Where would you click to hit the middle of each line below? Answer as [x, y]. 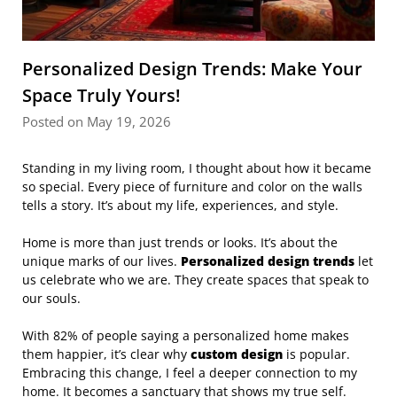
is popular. [316, 354]
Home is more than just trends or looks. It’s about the [180, 242]
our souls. [51, 298]
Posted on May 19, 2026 [97, 121]
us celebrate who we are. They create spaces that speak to [195, 279]
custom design [237, 354]
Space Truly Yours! [101, 95]
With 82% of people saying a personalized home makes [186, 335]
